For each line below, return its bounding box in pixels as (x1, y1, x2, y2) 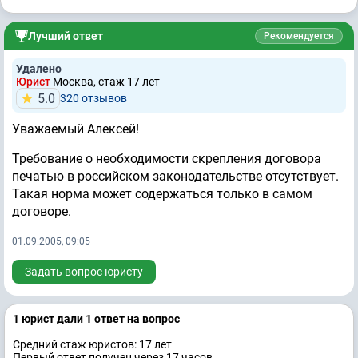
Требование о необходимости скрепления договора (12, 151, 321, 167)
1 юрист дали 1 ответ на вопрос (13, 312, 180, 326)
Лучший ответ (28, 30, 103, 43)
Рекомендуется (264, 30, 334, 42)
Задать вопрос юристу (25, 265, 143, 279)
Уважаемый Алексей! (12, 121, 139, 137)
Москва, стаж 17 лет (53, 75, 160, 89)
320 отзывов (60, 92, 127, 105)
